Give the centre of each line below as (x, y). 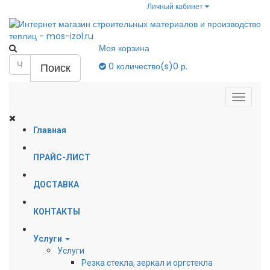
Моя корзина (124, 48)
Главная (50, 130)
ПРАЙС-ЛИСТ (62, 157)
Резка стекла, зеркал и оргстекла (147, 263)
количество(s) (145, 66)
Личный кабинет (175, 6)
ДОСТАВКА (56, 184)
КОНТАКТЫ (57, 212)
